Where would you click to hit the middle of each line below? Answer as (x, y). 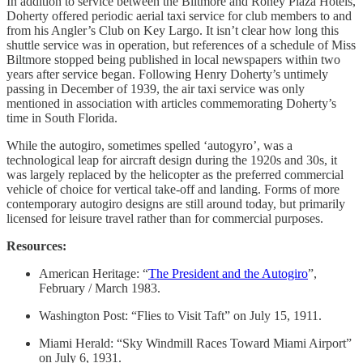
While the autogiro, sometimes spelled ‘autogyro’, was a (149, 145)
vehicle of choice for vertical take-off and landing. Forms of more (173, 189)
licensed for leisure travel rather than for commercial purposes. (165, 218)
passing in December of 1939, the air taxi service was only (156, 88)
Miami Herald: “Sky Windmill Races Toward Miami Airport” (195, 343)
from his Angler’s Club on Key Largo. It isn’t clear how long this (173, 30)
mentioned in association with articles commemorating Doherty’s (171, 103)
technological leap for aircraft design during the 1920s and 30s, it (172, 160)
